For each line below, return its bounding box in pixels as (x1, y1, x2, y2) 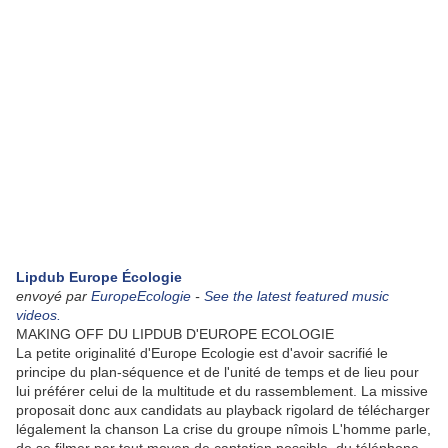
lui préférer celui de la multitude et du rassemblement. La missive (16, 382, 428, 399)
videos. (16, 306, 61, 323)
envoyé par (16, 287, 91, 304)
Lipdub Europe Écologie (16, 268, 182, 285)
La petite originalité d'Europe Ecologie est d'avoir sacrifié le (16, 344, 388, 361)
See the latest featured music (204, 287, 389, 304)
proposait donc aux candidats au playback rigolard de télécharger (16, 401, 430, 418)
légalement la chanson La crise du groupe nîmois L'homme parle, (16, 420, 431, 437)
